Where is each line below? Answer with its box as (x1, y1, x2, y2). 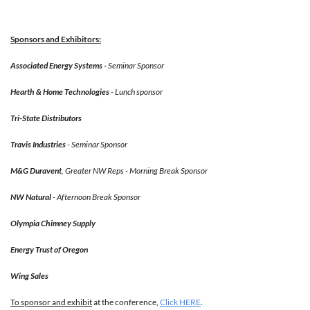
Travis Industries (10, 139, 66, 150)
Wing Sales (10, 271, 48, 282)
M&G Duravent (10, 165, 62, 176)
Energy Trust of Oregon (10, 244, 88, 255)
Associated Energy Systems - (10, 60, 107, 71)
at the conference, (92, 297, 160, 308)
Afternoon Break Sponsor (57, 192, 140, 203)
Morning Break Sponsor (129, 165, 209, 176)
